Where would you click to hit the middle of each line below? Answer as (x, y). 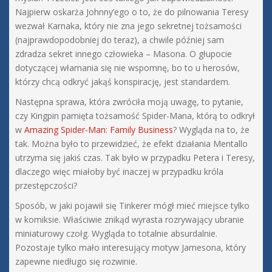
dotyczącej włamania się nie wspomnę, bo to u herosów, (127, 68)
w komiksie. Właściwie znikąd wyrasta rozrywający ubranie (130, 220)
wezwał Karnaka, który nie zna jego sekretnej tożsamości (128, 26)
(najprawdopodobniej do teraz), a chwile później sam (120, 40)
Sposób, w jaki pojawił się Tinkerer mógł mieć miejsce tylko (132, 206)
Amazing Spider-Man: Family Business (99, 130)
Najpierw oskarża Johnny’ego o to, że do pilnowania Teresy (132, 12)
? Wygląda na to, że (211, 130)
